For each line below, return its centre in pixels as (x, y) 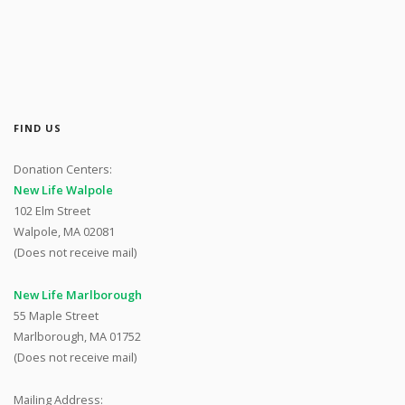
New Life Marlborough (78, 295)
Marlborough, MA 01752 (77, 337)
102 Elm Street (52, 211)
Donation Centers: (63, 170)
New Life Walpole (63, 190)
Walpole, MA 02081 (64, 232)
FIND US (38, 127)
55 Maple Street (56, 316)
